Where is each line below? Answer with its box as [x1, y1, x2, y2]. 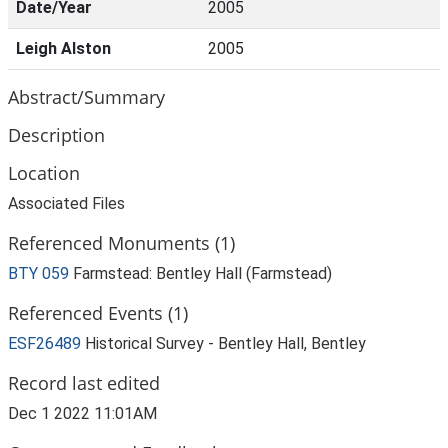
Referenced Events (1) [8, 300, 188, 325]
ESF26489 [8, 334, 85, 353]
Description [8, 122, 105, 147]
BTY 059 [8, 264, 69, 283]
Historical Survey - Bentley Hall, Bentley [85, 334, 366, 353]
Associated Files [8, 194, 125, 213]
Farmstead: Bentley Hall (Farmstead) [73, 264, 332, 283]
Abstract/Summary [8, 84, 165, 109]
